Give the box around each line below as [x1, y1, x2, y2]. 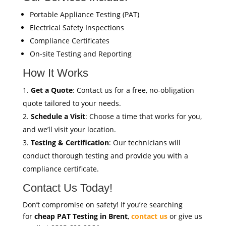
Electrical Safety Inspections [29, 22, 124, 32]
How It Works [22, 66, 88, 79]
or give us [167, 211, 202, 221]
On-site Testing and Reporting [29, 48, 132, 59]
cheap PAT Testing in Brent [34, 211, 128, 221]
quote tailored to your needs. [22, 98, 121, 108]
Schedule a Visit [30, 111, 85, 121]
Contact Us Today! [22, 181, 112, 194]
